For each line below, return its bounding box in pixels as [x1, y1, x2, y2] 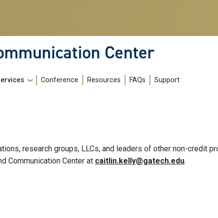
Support [154, 76, 180, 85]
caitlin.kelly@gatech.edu [95, 156, 184, 166]
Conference [41, 76, 78, 85]
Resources [87, 76, 121, 85]
